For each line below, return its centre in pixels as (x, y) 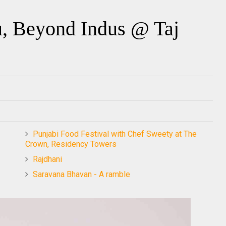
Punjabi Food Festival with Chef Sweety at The (115, 134)
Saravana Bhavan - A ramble (81, 174)
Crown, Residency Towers (71, 144)
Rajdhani (47, 159)
